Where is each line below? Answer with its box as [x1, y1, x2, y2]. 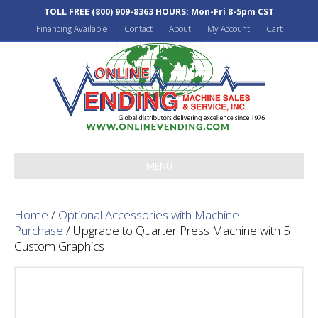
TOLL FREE [44, 6, 92, 18]
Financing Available [35, 23, 108, 35]
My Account [207, 23, 250, 35]
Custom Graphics [14, 238, 104, 254]
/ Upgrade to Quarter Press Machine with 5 [63, 222, 290, 238]
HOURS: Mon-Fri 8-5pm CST [153, 6, 274, 18]
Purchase [14, 222, 63, 238]
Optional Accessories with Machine [58, 207, 239, 223]
